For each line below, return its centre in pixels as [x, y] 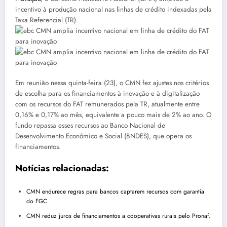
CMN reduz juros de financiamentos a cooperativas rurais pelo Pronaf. [119, 216]
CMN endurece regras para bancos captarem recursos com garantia [115, 191]
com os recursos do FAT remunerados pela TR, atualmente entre [107, 104]
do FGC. [38, 201]
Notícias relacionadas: [62, 168]
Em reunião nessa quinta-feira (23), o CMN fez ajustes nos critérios [112, 83]
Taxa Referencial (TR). [47, 20]
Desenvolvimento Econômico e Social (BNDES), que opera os [103, 136]
